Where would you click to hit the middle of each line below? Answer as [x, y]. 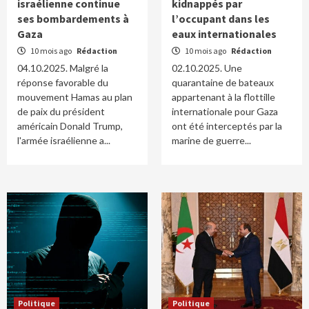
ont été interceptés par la [227, 126]
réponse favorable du [63, 82]
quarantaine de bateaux [223, 82]
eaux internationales [224, 34]
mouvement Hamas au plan [75, 97]
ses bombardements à [73, 19]
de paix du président [61, 111]
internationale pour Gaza [225, 111]
